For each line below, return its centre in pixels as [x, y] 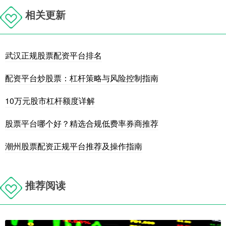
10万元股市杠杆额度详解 [50, 101]
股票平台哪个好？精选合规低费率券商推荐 [82, 124]
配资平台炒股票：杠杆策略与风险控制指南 [82, 78]
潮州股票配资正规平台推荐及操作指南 [74, 146]
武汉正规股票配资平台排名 [53, 55]
